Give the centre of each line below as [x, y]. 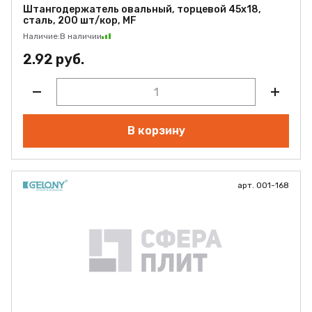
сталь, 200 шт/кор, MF [80, 21]
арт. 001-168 [263, 185]
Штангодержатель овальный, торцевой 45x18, [142, 9]
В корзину [156, 131]
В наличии [81, 36]
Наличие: [41, 36]
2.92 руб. [54, 59]
